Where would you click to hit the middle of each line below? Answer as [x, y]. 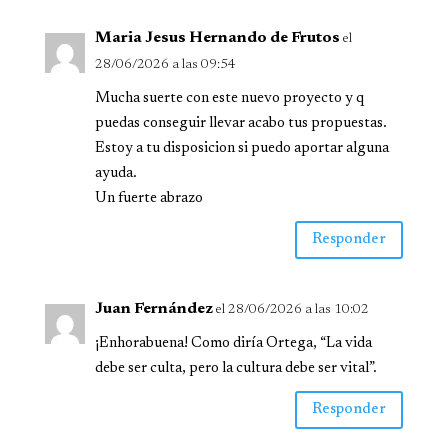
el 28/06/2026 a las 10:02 [292, 309]
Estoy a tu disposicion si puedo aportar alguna [241, 148]
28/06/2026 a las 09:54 [165, 64]
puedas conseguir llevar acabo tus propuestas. [240, 123]
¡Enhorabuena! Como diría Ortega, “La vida [233, 343]
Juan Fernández [153, 308]
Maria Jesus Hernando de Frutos [217, 37]
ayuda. [115, 173]
